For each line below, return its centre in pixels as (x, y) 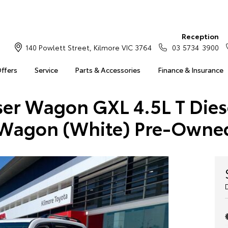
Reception (200, 36)
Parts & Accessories (108, 70)
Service (46, 70)
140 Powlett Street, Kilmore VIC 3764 (88, 47)
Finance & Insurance (190, 70)
